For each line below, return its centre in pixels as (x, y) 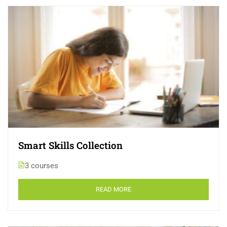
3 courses (42, 166)
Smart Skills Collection (70, 145)
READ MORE (113, 190)
